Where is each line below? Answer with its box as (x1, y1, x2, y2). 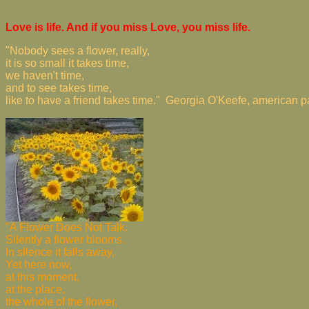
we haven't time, (6, 70, 84, 81)
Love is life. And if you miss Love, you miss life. (6, 21, 250, 33)
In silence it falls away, (6, 246, 114, 258)
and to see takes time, (6, 82, 112, 94)
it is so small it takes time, (6, 57, 129, 69)
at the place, (6, 283, 65, 295)
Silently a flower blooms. (6, 234, 125, 246)
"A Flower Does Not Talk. (6, 221, 128, 233)
